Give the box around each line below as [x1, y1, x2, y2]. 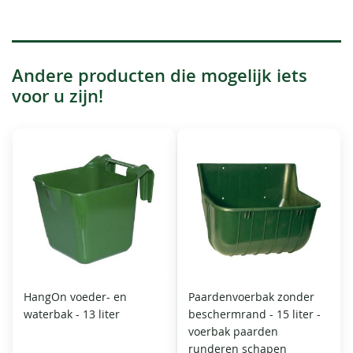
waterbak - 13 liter [24, 306, 121, 321]
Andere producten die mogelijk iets [12, 63, 307, 87]
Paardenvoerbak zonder [188, 288, 314, 304]
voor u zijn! [12, 84, 103, 108]
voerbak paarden [188, 323, 278, 339]
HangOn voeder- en [24, 288, 128, 304]
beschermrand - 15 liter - [188, 306, 321, 321]
